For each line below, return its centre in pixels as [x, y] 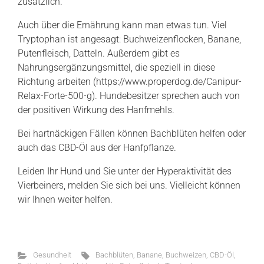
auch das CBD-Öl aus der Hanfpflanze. [97, 148]
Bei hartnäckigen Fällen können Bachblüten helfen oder [132, 133]
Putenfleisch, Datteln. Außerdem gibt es [99, 53]
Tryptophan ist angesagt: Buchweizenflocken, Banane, [129, 39]
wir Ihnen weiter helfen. [65, 199]
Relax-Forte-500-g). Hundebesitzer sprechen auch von [129, 96]
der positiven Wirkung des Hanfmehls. [96, 110]
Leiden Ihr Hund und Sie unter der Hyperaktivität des [125, 171]
